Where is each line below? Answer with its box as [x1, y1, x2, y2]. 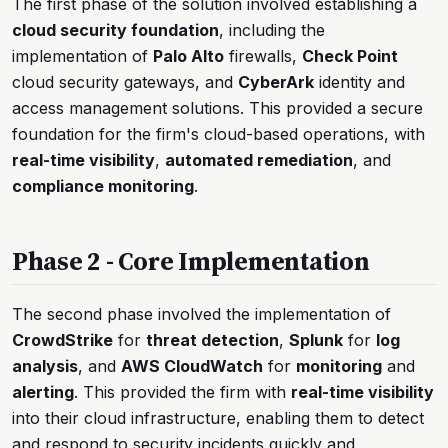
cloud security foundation [12, 19, 219, 40]
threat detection [146, 329, 279, 350]
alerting [12, 381, 74, 402]
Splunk [289, 329, 343, 350]
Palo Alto [153, 45, 224, 66]
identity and [314, 71, 405, 92]
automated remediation [165, 149, 353, 170]
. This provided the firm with [74, 381, 291, 402]
